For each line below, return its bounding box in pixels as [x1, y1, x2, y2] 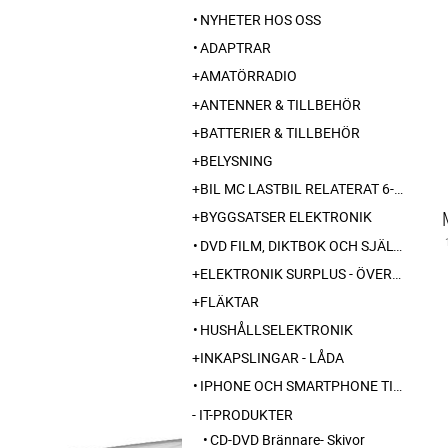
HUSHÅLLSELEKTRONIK [200, 320, 353, 340]
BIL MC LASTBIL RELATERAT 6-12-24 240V [200, 179, 394, 199]
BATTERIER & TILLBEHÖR [200, 122, 360, 142]
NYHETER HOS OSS [200, 10, 321, 29]
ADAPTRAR [200, 38, 271, 58]
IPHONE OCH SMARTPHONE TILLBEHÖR [200, 376, 393, 396]
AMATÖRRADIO [200, 66, 297, 86]
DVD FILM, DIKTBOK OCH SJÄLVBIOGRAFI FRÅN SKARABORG [200, 235, 393, 255]
